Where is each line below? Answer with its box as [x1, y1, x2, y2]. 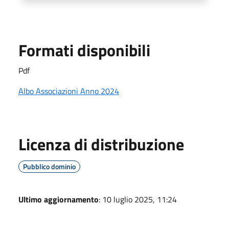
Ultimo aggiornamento [18, 193, 99, 205]
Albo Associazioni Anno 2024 [18, 84, 119, 97]
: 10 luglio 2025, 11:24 [99, 193, 177, 205]
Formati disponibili [18, 37, 150, 62]
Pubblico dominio [23, 161, 76, 172]
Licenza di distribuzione [18, 131, 184, 156]
